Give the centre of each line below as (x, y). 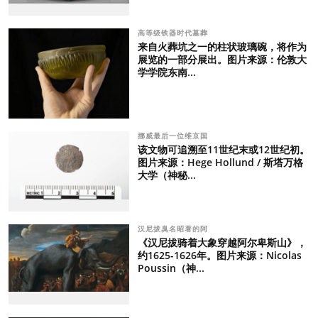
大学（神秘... (166, 175)
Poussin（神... (171, 268)
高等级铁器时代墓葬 (174, 32)
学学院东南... (166, 72)
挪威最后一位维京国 (174, 136)
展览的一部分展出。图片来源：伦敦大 (222, 59)
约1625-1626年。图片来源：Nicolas (219, 255)
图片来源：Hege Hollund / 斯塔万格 (220, 163)
